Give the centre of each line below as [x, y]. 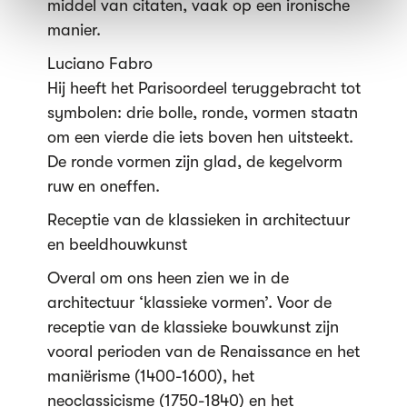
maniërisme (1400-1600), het [150, 376]
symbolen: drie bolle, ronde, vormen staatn [202, 113]
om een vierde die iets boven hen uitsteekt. [200, 137]
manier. [74, 30]
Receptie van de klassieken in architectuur [198, 220]
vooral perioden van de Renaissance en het [203, 352]
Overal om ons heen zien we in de [168, 278]
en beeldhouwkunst [117, 244]
